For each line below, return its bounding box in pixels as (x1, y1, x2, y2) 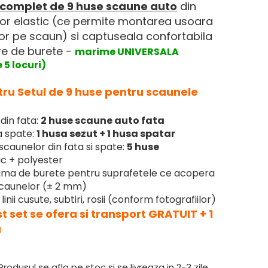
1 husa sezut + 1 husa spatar (36, 127, 175, 141)
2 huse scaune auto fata (41, 114, 165, 127)
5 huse (127, 140, 159, 154)
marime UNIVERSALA (75, 45, 179, 59)
